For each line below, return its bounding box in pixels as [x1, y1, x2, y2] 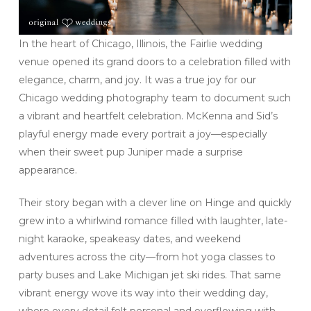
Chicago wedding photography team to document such [18, 91, 291, 104]
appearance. [18, 163, 77, 176]
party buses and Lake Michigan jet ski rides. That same [18, 268, 281, 281]
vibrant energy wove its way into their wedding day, [18, 286, 268, 299]
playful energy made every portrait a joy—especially [18, 127, 267, 140]
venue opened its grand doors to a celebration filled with [18, 55, 291, 68]
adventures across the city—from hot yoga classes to [18, 250, 276, 263]
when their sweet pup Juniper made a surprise [18, 145, 243, 158]
